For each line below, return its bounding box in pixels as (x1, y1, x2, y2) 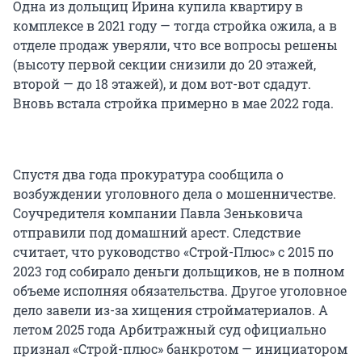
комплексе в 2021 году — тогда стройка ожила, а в (13, 16, 337, 34)
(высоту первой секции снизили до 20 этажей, (13, 55, 316, 73)
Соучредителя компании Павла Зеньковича (13, 204, 303, 221)
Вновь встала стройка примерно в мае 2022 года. (13, 94, 334, 112)
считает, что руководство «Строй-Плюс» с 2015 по (13, 242, 334, 260)
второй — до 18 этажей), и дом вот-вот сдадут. (13, 74, 311, 92)
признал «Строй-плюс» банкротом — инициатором (13, 339, 347, 357)
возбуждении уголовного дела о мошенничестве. (13, 184, 336, 202)
